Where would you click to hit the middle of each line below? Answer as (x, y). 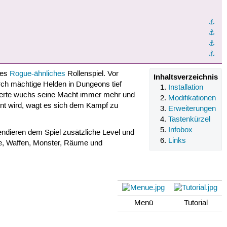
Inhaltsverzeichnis (186, 77)
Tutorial (196, 203)
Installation (186, 87)
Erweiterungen (192, 109)
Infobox (181, 130)
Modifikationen (192, 98)
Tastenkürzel (190, 119)
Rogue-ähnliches (37, 74)
